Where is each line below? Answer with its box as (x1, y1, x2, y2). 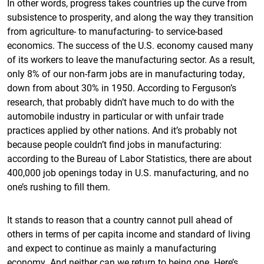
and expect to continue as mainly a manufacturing (7, 242, 216, 254)
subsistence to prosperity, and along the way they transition (7, 11, 253, 23)
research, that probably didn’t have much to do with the (7, 95, 234, 108)
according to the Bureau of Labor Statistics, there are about (7, 152, 252, 164)
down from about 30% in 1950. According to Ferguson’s (7, 81, 236, 94)
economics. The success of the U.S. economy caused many (7, 39, 253, 51)
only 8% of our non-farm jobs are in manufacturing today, (7, 67, 245, 80)
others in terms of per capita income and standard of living (7, 227, 250, 240)
